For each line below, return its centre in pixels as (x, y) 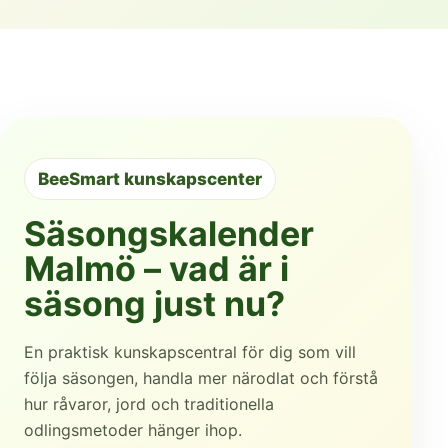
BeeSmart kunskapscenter (149, 179)
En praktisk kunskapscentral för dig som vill (190, 351)
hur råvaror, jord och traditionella (149, 403)
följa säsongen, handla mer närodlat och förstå (201, 377)
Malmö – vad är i (156, 268)
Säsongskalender (169, 233)
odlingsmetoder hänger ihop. (133, 429)
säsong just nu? (154, 303)
